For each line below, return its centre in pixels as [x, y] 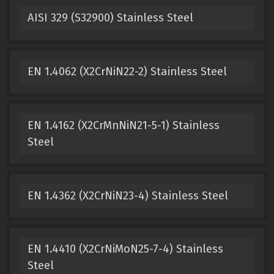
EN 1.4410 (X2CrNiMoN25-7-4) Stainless [125, 249]
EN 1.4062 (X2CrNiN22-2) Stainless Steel [127, 71]
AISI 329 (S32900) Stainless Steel [110, 18]
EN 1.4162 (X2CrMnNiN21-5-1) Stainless [123, 125]
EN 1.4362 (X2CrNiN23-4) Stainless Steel [128, 195]
